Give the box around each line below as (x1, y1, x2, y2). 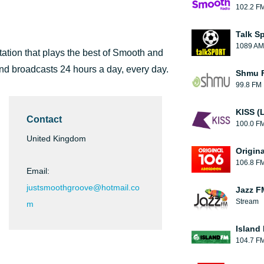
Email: (27, 166, 49, 176)
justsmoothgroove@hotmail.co (27, 183, 140, 192)
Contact (27, 114, 62, 124)
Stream (236, 197, 259, 206)
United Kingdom (27, 134, 86, 143)
